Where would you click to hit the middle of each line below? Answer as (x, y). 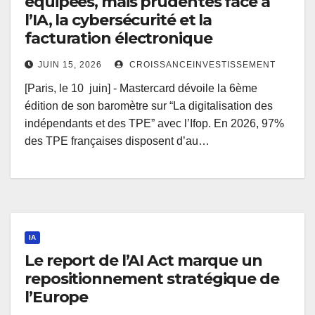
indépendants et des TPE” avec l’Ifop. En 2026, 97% (154, 124)
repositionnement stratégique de (152, 279)
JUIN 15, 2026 (70, 65)
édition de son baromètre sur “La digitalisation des (149, 106)
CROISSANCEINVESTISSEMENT (201, 65)
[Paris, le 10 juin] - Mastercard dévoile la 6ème (141, 89)
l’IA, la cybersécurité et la (118, 20)
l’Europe (57, 297)
